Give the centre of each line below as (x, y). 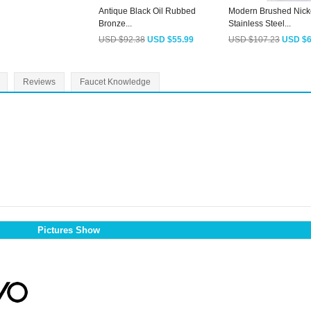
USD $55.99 (170, 40)
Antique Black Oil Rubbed (147, 11)
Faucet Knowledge (115, 82)
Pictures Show (69, 230)
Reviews (39, 82)
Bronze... (115, 24)
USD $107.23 (254, 40)
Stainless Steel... (260, 24)
